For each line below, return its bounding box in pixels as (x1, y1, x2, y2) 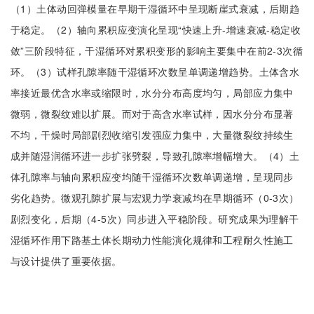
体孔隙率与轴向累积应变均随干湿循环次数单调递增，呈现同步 (11, 170, 294, 184)
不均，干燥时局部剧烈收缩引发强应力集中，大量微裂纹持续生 (11, 128, 294, 142)
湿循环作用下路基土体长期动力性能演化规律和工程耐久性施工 (11, 233, 294, 247)
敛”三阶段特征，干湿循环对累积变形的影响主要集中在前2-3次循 (11, 43, 303, 57)
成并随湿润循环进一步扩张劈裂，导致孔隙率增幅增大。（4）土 (11, 149, 300, 163)
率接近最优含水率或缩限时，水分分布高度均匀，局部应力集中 (11, 86, 294, 100)
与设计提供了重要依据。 (11, 254, 122, 268)
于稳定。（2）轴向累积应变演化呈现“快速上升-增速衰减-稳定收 (11, 22, 301, 36)
